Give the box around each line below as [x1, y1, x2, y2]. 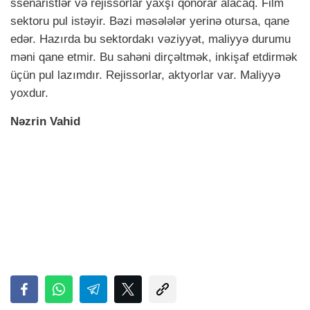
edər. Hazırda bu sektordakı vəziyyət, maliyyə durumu [10, 33, 291, 46]
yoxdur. [10, 86, 48, 100]
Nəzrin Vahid [10, 115, 80, 129]
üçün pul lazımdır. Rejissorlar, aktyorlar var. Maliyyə [10, 69, 280, 82]
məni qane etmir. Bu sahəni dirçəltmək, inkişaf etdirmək [10, 51, 298, 64]
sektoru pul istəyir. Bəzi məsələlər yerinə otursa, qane [10, 15, 289, 28]
